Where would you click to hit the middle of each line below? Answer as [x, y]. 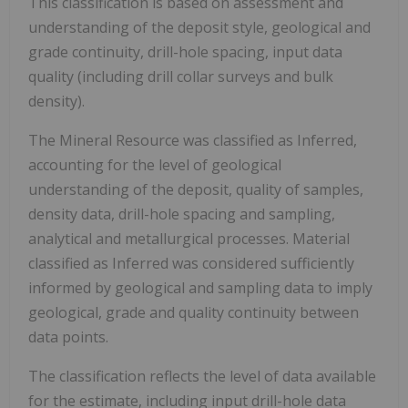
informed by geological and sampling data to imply [200, 287]
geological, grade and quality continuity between [194, 312]
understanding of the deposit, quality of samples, [196, 189]
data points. [68, 337]
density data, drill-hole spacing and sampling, [182, 214]
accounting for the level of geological [155, 164]
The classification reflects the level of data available [202, 376]
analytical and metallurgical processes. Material [189, 238]
